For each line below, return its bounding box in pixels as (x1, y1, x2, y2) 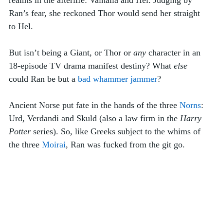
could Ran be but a (9, 73, 78, 84)
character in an (146, 47, 203, 57)
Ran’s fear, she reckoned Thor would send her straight (9, 8, 202, 18)
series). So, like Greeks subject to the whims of (31, 126, 203, 136)
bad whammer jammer (78, 73, 157, 84)
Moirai (42, 139, 66, 149)
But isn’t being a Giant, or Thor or (9, 47, 133, 57)
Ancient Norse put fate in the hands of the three (9, 100, 180, 110)
